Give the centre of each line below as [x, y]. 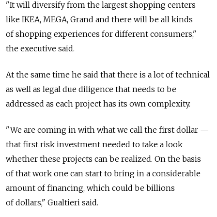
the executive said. [40, 48]
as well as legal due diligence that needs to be [91, 89]
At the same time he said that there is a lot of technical [108, 74]
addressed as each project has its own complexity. [98, 103]
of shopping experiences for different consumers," [101, 34]
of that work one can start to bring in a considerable [103, 173]
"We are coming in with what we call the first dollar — [107, 130]
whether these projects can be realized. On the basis [103, 159]
